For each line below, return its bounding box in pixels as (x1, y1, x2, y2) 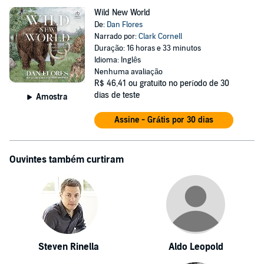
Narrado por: (94, 32, 138, 41)
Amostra (36, 91, 68, 102)
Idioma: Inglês (94, 55, 141, 65)
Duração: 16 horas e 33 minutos (94, 44, 201, 53)
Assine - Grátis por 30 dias (114, 115, 213, 125)
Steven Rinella (38, 241, 99, 253)
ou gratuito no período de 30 (128, 78, 229, 88)
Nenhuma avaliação (94, 67, 163, 77)
